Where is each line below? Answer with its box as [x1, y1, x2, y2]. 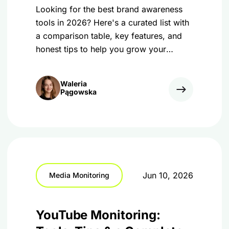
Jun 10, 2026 [143, 170, 193, 180]
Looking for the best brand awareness [36, 4, 182, 14]
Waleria [60, 79, 87, 88]
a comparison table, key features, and [36, 31, 182, 41]
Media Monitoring [49, 171, 109, 179]
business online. [36, 57, 97, 67]
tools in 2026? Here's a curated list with [36, 17, 189, 28]
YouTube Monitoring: [36, 208, 161, 222]
